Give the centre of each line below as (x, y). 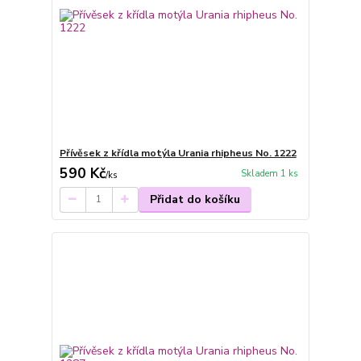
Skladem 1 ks (269, 173)
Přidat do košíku (195, 199)
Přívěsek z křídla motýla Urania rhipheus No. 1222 (178, 153)
